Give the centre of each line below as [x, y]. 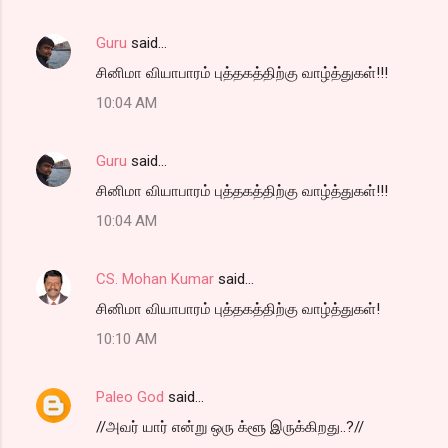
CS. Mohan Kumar [155, 278]
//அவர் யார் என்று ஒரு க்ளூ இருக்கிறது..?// [230, 426]
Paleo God [130, 396]
